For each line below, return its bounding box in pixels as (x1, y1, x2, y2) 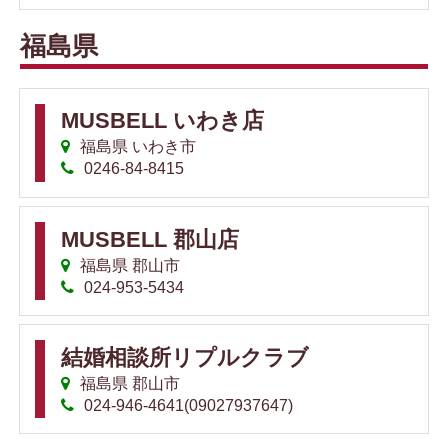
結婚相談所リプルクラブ (61, 344, 309, 370)
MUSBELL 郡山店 (61, 226, 239, 252)
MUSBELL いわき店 (61, 108, 264, 134)
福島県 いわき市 (76, 138, 197, 156)
